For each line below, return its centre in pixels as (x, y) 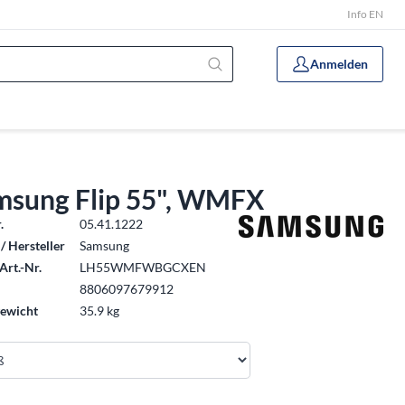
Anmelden (339, 64)
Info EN (365, 14)
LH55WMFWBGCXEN (143, 267)
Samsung (105, 245)
